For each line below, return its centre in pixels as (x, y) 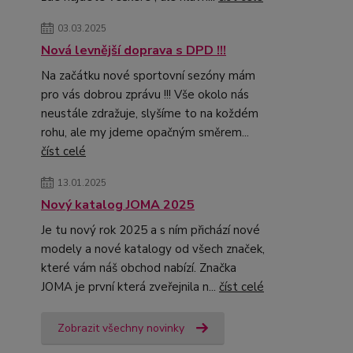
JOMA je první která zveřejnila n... (130, 286)
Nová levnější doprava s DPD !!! (134, 50)
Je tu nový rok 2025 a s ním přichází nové (150, 230)
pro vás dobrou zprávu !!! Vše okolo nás (145, 94)
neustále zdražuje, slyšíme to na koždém (150, 113)
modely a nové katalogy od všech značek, (153, 249)
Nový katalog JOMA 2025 (118, 204)
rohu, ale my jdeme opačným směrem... (145, 132)
